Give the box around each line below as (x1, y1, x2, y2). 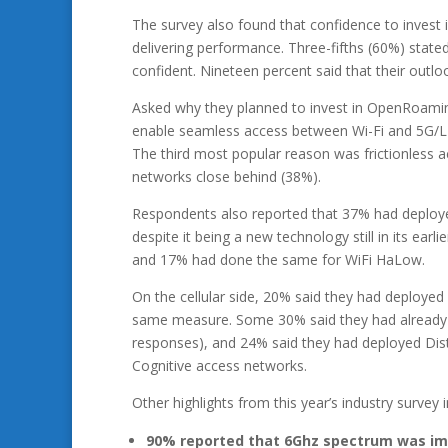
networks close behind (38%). (132, 167, 321, 186)
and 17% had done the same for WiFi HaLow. (132, 250, 425, 269)
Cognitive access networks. (132, 356, 307, 375)
